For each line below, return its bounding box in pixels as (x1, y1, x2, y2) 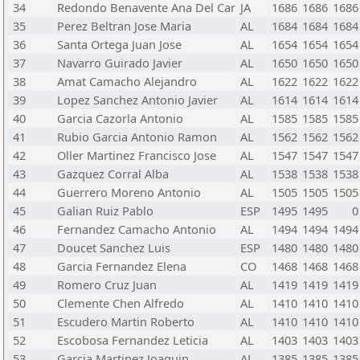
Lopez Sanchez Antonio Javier (57, 92, 218, 108)
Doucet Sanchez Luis (57, 239, 170, 256)
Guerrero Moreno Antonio (57, 184, 201, 200)
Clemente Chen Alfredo (57, 295, 184, 311)
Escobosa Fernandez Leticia (57, 332, 208, 348)
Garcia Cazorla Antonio (57, 110, 183, 126)
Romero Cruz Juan (57, 276, 157, 292)
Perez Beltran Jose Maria (57, 18, 191, 34)
